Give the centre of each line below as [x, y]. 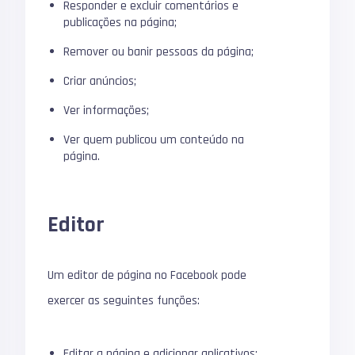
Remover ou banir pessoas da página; [159, 52]
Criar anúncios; [100, 81]
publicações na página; [120, 22]
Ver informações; [107, 110]
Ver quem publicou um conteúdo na [154, 139]
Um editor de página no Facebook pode [147, 275]
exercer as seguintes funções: [124, 300]
